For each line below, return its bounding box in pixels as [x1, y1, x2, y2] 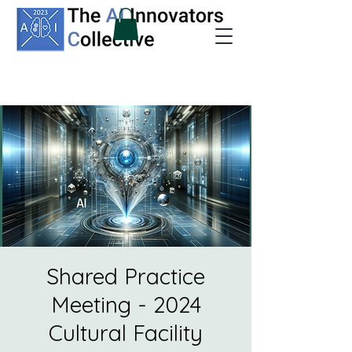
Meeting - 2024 [50, 290, 201, 318]
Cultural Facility [49, 318, 203, 346]
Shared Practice [46, 262, 205, 290]
